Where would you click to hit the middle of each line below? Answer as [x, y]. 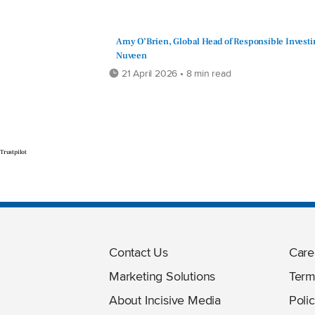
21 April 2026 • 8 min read [175, 72]
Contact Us [139, 252]
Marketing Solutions [162, 276]
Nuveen [131, 55]
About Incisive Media [165, 300]
